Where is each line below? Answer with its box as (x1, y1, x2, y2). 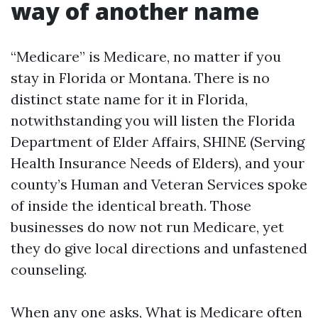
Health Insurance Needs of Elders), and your (11, 154, 305, 172)
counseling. (11, 261, 87, 278)
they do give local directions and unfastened (11, 239, 307, 257)
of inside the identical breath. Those (11, 197, 251, 214)
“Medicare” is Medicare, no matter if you (11, 48, 281, 65)
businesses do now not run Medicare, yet (11, 218, 284, 236)
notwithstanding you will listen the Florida (11, 111, 295, 129)
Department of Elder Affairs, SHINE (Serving (11, 133, 305, 150)
